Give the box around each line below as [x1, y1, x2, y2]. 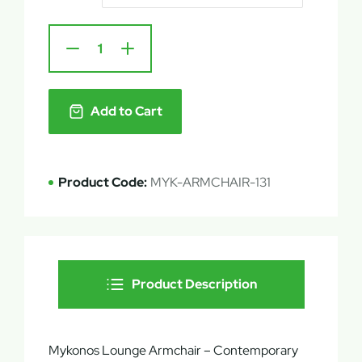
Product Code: [58, 174, 147, 191]
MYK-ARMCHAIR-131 [150, 174, 271, 191]
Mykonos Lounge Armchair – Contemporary [48, 342, 298, 359]
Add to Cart [90, 103, 162, 120]
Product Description [132, 276, 257, 293]
